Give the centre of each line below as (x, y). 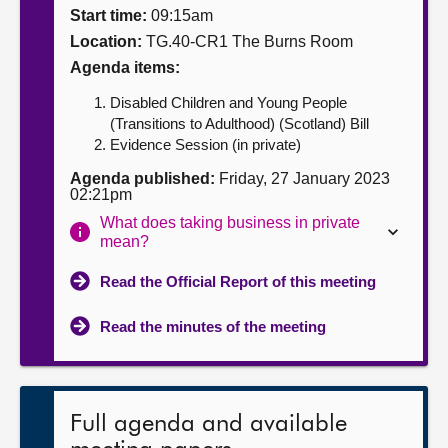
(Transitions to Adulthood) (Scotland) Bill (239, 123)
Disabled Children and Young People (228, 102)
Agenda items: (125, 67)
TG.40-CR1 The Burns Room (247, 41)
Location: (106, 41)
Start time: (108, 15)
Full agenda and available (208, 424)
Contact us (61, 94)
